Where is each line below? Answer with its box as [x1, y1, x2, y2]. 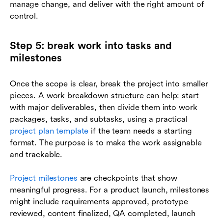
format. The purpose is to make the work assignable [10, 137, 202, 147]
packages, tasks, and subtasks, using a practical [10, 114, 188, 124]
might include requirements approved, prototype [10, 196, 189, 206]
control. [10, 11, 38, 21]
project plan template [10, 126, 89, 136]
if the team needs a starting [88, 126, 192, 136]
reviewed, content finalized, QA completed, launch [10, 208, 195, 218]
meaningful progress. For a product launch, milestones [10, 185, 210, 194]
